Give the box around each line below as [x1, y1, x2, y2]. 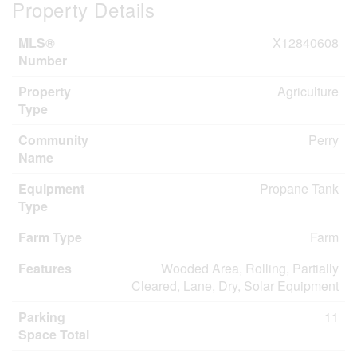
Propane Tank [260, 179, 339, 198]
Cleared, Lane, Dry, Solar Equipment [131, 277, 339, 295]
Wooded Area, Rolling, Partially [161, 259, 339, 277]
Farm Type [18, 228, 82, 246]
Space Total [18, 325, 89, 343]
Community [18, 131, 88, 149]
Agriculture [277, 82, 339, 100]
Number [18, 51, 67, 69]
